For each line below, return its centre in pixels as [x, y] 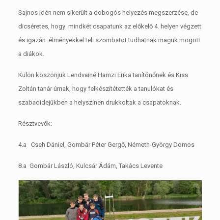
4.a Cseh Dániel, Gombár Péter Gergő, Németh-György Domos [106, 144]
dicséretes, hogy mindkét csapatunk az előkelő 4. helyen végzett [110, 26]
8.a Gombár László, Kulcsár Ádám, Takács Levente [90, 165]
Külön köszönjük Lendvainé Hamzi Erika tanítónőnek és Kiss [103, 75]
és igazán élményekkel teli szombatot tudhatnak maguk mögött [109, 40]
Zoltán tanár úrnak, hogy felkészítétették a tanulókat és [96, 88]
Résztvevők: [35, 123]
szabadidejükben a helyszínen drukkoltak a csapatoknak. [99, 102]
